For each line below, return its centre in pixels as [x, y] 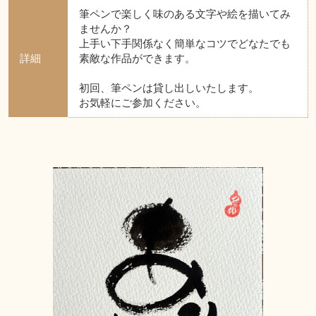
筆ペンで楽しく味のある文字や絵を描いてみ [184, 13]
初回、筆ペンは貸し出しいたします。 [169, 87]
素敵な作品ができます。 [137, 58]
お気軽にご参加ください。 [142, 102]
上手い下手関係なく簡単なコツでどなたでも [184, 43]
